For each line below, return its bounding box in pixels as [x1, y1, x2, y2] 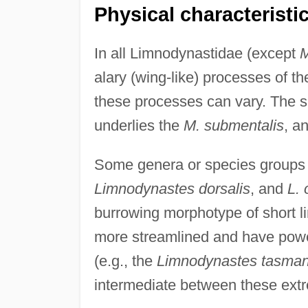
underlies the [93, 116, 184, 134]
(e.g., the [93, 252, 157, 269]
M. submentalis [183, 116, 284, 134]
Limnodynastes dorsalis [93, 179, 250, 197]
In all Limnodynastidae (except [93, 44, 300, 62]
